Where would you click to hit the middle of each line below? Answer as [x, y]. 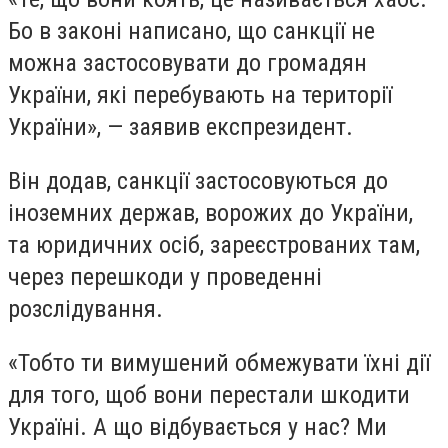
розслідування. [88, 308]
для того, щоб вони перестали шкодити [209, 394]
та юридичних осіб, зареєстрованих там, [214, 244]
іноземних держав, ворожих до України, [210, 212]
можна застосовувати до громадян [187, 63]
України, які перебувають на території [200, 95]
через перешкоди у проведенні [165, 276]
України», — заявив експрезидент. [183, 127]
